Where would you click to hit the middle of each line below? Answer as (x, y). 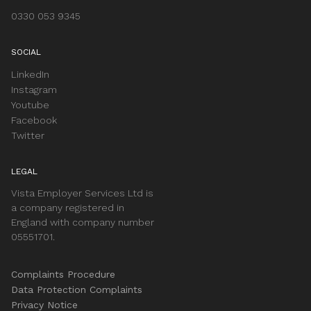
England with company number (83, 222)
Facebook (34, 120)
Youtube (30, 104)
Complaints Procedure (63, 274)
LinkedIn (30, 74)
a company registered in (68, 207)
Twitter (28, 135)
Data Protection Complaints (77, 289)
